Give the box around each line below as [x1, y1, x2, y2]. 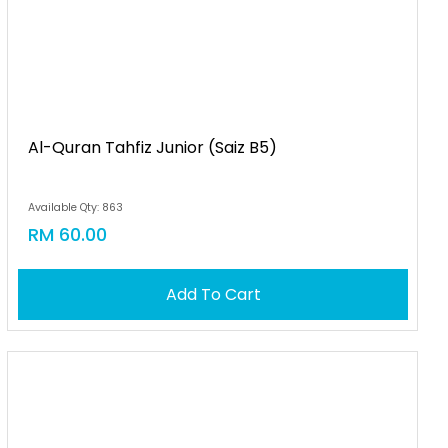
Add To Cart [165, 283, 261, 306]
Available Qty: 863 [28, 200, 124, 215]
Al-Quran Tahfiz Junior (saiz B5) [28, 136, 278, 159]
